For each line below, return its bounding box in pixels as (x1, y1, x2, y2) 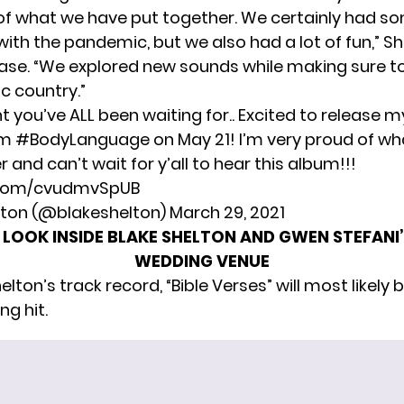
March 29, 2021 (170, 200, 285, 224)
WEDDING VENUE (134, 249, 270, 272)
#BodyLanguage (15, 127, 150, 151)
